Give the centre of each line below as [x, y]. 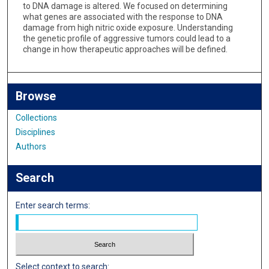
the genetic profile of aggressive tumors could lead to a [126, 39]
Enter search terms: [53, 205]
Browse [36, 96]
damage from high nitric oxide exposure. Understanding [128, 28]
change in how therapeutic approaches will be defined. [125, 50]
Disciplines [36, 132]
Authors [31, 146]
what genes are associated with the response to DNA [122, 17]
